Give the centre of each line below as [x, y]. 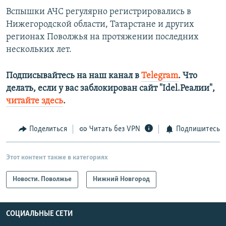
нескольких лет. [39, 50]
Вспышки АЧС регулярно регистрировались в [99, 12]
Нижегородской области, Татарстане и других [100, 25]
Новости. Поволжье [42, 179]
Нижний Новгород [121, 179]
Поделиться [48, 129]
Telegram [160, 76]
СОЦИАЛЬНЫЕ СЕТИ [39, 214]
